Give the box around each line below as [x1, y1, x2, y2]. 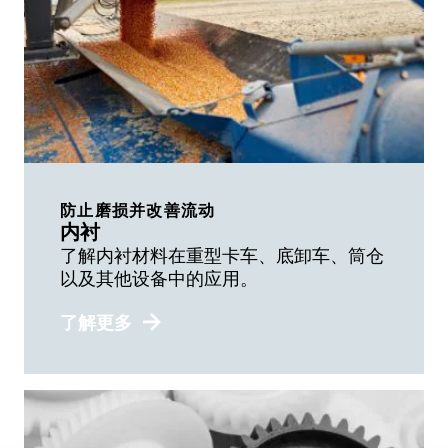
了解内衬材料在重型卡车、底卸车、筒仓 [60, 244, 384, 267]
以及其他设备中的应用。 [60, 267, 258, 290]
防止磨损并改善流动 [60, 200, 216, 220]
